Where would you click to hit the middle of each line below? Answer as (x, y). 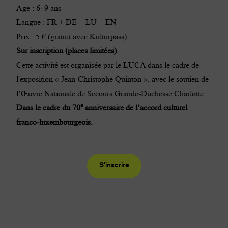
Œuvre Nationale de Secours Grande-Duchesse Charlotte (112, 93)
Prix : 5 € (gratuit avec (53, 36)
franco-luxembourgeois (53, 122)
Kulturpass (107, 36)
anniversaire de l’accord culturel (135, 107)
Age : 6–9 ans (39, 8)
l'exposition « (39, 79)
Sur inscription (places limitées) (66, 50)
